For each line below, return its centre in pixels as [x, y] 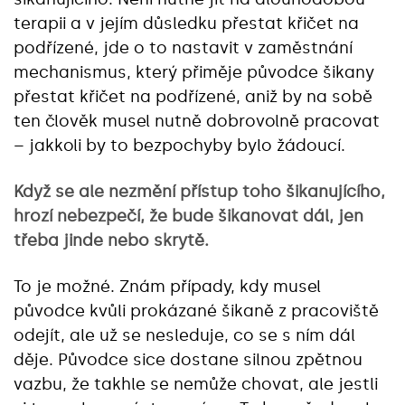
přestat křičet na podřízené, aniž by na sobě [193, 96]
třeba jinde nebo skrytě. [111, 240]
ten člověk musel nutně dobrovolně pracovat [197, 121]
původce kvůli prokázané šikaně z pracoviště [196, 311]
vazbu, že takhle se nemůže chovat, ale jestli [196, 384]
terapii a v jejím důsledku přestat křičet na [186, 23]
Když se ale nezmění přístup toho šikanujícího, [199, 191]
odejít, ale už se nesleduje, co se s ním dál [184, 335]
